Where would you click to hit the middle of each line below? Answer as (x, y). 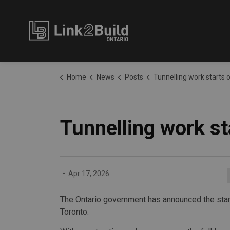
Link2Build (168, 26)
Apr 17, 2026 (89, 173)
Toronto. (74, 212)
